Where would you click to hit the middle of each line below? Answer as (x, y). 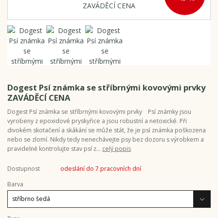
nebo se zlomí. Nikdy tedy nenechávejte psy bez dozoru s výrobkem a (106, 140)
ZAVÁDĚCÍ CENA (39, 98)
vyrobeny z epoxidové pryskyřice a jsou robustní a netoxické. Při (97, 121)
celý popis (117, 149)
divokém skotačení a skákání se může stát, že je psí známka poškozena (107, 130)
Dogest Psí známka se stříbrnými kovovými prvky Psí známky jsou (99, 112)
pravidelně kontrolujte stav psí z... (55, 149)
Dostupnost (24, 168)
